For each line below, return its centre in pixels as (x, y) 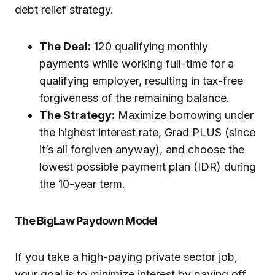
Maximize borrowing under (184, 115)
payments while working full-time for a (137, 64)
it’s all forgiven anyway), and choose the (142, 150)
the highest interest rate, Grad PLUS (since (147, 133)
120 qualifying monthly (149, 47)
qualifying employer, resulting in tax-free (141, 81)
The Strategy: (77, 115)
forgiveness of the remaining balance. (134, 98)
